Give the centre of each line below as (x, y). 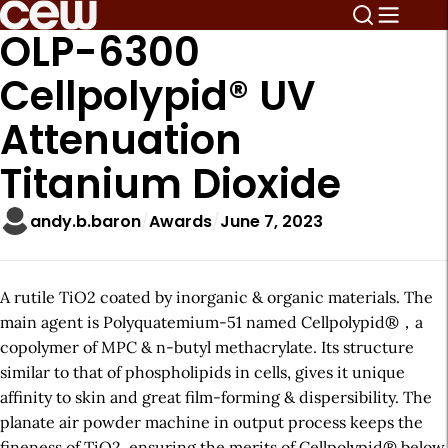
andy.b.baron (85, 221)
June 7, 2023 (271, 221)
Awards (180, 221)
